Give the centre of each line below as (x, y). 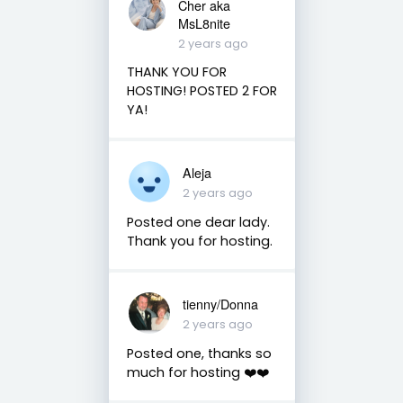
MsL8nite (205, 22)
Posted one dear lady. (198, 222)
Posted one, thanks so (199, 353)
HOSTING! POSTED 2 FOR (201, 90)
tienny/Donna (220, 303)
